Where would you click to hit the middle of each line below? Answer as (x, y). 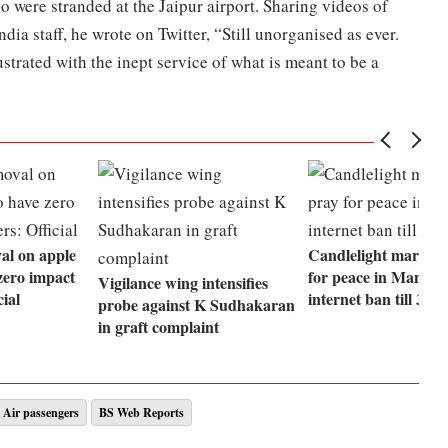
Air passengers (41, 413)
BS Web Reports (141, 413)
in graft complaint (159, 327)
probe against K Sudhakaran (197, 305)
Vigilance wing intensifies (183, 283)
